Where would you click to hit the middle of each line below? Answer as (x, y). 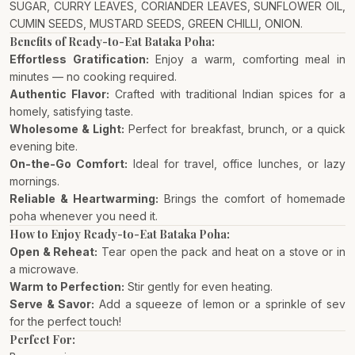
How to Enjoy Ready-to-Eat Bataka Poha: (120, 234)
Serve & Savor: (52, 304)
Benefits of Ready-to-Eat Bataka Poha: (112, 42)
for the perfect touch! (65, 321)
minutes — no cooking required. (93, 76)
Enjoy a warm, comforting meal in (247, 59)
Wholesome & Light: (67, 129)
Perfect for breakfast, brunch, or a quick (235, 129)
